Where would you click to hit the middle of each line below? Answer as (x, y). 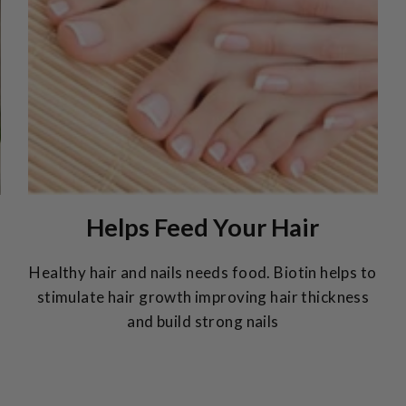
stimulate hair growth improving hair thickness (203, 296)
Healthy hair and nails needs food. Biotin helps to (203, 272)
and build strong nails (203, 321)
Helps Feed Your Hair (203, 227)
